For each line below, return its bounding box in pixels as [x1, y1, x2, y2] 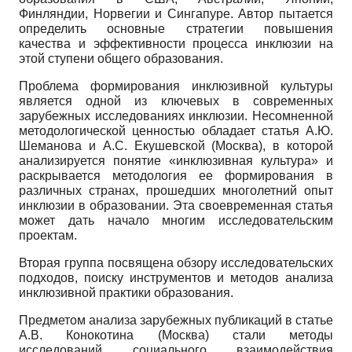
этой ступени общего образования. [19, 51, 223, 65]
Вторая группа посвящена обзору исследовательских [19, 255, 333, 269]
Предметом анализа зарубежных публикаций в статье [19, 313, 333, 327]
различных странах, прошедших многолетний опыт [19, 183, 333, 197]
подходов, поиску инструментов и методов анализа [19, 270, 333, 284]
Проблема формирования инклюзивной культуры [19, 79, 333, 93]
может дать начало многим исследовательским [19, 213, 333, 227]
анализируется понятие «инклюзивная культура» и [19, 153, 333, 167]
